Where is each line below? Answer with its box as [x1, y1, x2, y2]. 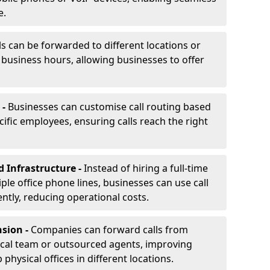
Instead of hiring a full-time [84, 162, 208, 175]
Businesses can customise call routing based [8, 100, 211, 113]
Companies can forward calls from [31, 223, 188, 236]
